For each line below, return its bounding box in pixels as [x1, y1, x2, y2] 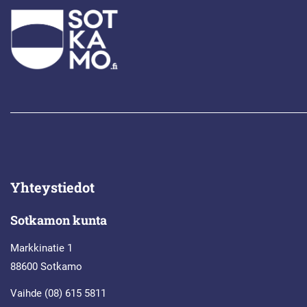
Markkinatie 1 [10, 242, 73, 255]
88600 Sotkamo [10, 260, 82, 273]
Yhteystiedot [10, 178, 95, 197]
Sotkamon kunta [10, 212, 107, 229]
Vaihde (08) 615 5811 [10, 287, 106, 300]
